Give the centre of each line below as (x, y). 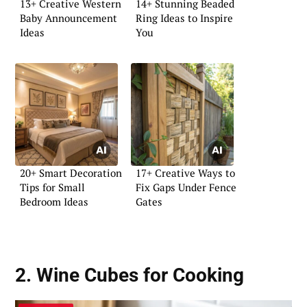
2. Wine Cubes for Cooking (130, 275)
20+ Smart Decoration (71, 173)
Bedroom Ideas (54, 202)
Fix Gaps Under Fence (186, 187)
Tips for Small (52, 187)
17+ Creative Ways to (185, 173)
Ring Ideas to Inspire (184, 17)
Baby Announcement (69, 17)
